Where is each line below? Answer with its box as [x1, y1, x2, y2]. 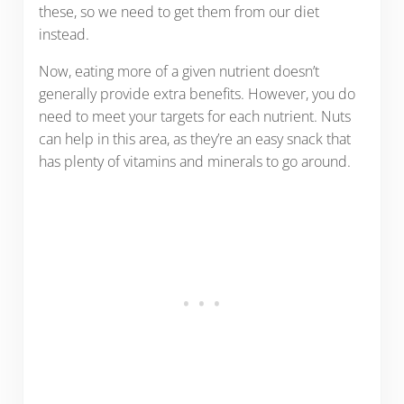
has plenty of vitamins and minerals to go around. [38, 151, 351, 172]
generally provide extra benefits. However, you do [38, 84, 355, 105]
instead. [38, 24, 89, 45]
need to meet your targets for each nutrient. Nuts [38, 106, 351, 127]
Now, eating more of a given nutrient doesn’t [38, 61, 319, 82]
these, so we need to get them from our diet [38, 2, 319, 23]
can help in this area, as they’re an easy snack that [38, 129, 351, 150]
